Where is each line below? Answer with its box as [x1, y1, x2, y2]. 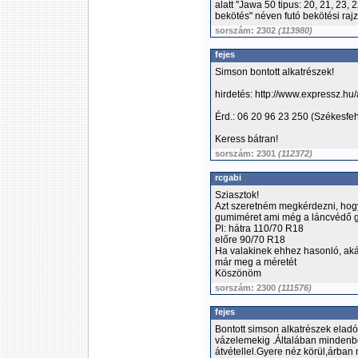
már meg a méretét [215, 257, 296, 268]
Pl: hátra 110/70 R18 [215, 223, 304, 234]
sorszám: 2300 [215, 283, 278, 292]
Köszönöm [215, 268, 261, 279]
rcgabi [215, 173, 241, 182]
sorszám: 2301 [215, 149, 278, 158]
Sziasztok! [215, 189, 259, 201]
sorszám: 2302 [215, 26, 278, 35]
